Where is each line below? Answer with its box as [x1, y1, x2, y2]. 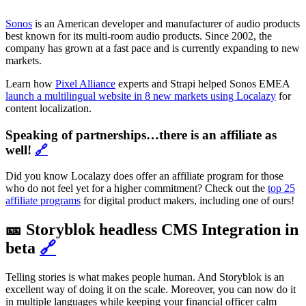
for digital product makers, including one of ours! [81, 195, 294, 207]
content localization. [5, 102, 92, 114]
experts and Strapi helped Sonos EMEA [115, 78, 290, 89]
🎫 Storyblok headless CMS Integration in [5, 221, 298, 239]
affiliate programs [5, 195, 81, 207]
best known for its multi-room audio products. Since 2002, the [5, 30, 272, 42]
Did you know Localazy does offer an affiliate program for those [5, 170, 283, 182]
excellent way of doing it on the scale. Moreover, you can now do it [5, 283, 296, 296]
